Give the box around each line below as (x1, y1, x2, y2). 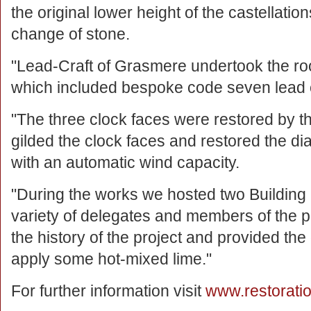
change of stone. (11, 25, 130, 43)
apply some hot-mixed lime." (11, 250, 212, 268)
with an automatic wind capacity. (11, 153, 239, 171)
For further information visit (11, 282, 205, 300)
